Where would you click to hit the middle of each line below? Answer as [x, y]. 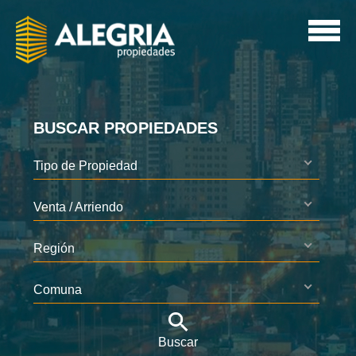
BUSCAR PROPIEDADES [126, 128]
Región [54, 248]
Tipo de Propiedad [86, 165]
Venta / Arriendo [79, 207]
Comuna [58, 289]
